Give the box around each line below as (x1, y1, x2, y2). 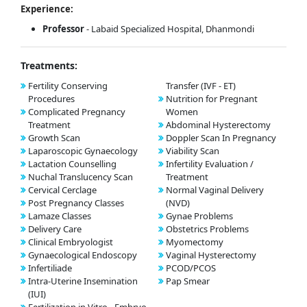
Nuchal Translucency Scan (28, 171, 133, 184)
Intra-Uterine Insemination (28, 275, 138, 288)
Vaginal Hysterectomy (165, 249, 256, 262)
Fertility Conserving (28, 79, 108, 93)
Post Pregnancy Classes (28, 197, 124, 210)
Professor (42, 23, 84, 36)
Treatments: (21, 59, 77, 73)
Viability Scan (165, 145, 219, 158)
